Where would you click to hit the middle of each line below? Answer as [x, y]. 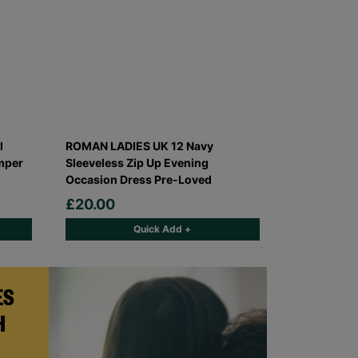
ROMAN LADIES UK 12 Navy [139, 146]
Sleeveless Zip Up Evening [137, 163]
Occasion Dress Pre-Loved [138, 180]
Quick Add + [163, 229]
